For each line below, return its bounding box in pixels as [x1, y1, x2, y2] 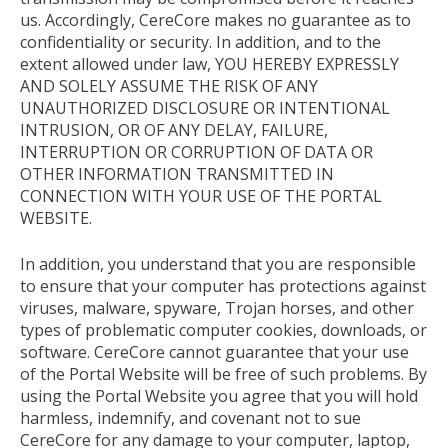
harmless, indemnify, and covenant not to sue [20, 406, 361, 429]
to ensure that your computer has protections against [20, 274, 426, 297]
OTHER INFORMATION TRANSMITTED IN [20, 162, 334, 185]
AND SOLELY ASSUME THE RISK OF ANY [20, 74, 318, 97]
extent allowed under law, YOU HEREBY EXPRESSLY [20, 52, 399, 75]
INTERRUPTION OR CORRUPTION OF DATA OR [20, 140, 373, 163]
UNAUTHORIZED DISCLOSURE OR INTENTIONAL [20, 96, 390, 119]
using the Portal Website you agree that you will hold [20, 384, 418, 407]
